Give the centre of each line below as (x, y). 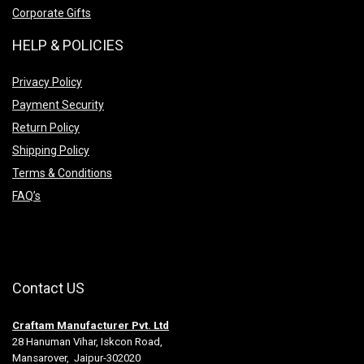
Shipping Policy (51, 150)
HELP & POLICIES (68, 45)
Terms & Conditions (62, 173)
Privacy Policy (47, 82)
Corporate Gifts (52, 13)
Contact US (48, 288)
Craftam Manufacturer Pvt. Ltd (91, 325)
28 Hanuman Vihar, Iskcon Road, (87, 341)
